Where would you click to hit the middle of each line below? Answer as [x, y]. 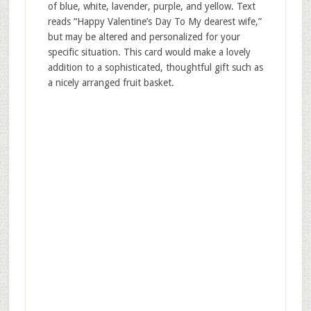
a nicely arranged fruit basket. [111, 83]
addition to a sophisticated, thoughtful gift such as [155, 68]
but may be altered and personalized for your [144, 37]
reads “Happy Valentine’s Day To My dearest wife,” [154, 22]
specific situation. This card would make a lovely [149, 52]
